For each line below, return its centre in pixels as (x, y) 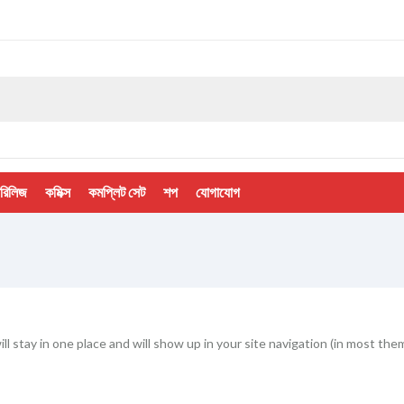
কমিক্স (58, 192)
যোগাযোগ (218, 192)
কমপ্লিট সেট (117, 192)
